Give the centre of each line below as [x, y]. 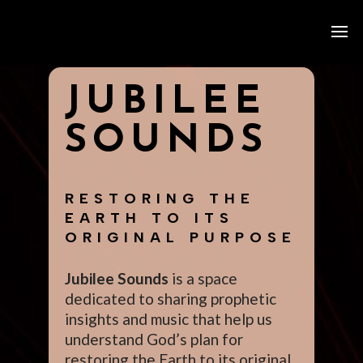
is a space [203, 278]
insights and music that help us [169, 319]
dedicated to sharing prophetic [171, 299]
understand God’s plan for [154, 339]
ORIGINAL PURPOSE [181, 237]
